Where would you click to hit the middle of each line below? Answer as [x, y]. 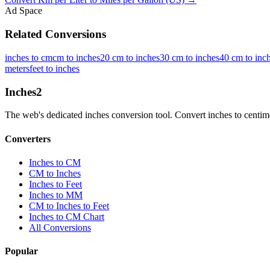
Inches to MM [56, 195]
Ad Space [24, 11]
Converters [28, 139]
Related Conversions [55, 34]
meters [17, 68]
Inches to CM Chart [67, 216]
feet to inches [55, 68]
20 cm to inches [130, 57]
